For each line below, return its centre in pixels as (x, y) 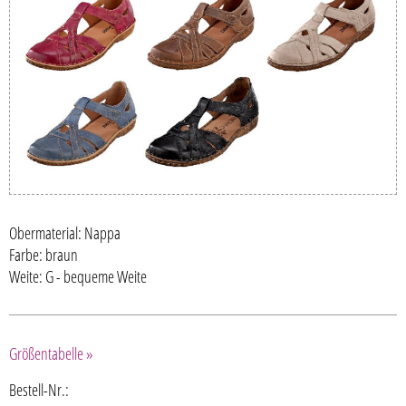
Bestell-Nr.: (39, 389)
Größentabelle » (51, 353)
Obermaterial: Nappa (65, 232)
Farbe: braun (43, 254)
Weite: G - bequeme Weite (78, 276)
